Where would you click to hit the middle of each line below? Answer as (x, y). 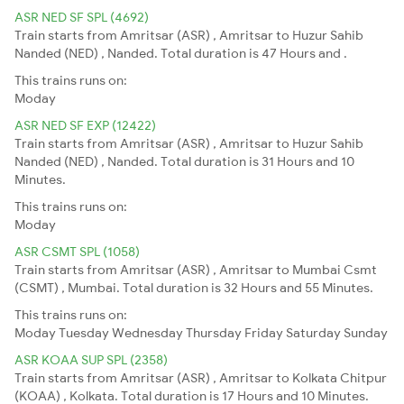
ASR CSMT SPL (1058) (77, 251)
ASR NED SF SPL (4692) (82, 17)
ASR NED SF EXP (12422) (85, 125)
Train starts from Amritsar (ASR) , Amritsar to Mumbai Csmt (196, 269)
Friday (264, 332)
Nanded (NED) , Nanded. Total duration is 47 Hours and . (181, 53)
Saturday (313, 332)
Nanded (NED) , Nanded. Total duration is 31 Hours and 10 (184, 161)
